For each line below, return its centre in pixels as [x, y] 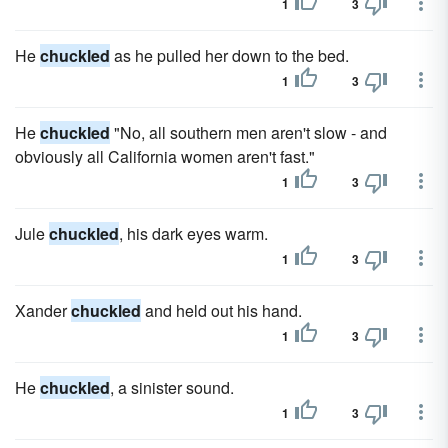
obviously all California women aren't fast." [165, 156]
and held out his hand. [221, 310]
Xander [43, 310]
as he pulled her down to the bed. [229, 55]
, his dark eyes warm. [193, 233]
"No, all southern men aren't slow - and [248, 132]
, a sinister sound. [172, 387]
